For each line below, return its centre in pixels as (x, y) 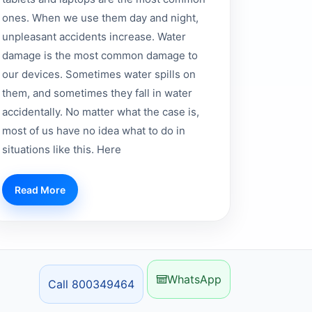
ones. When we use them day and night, (100, 18)
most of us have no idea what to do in (93, 131)
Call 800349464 (91, 284)
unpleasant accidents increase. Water (94, 37)
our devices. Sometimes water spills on (99, 75)
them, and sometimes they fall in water (97, 93)
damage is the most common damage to (100, 56)
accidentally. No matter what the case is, (100, 112)
